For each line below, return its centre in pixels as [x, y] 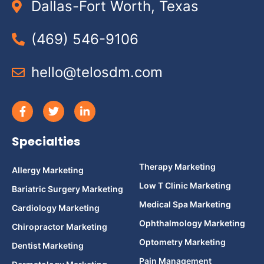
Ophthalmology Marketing [192, 223]
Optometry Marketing [182, 242]
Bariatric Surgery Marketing [67, 189]
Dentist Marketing [48, 246]
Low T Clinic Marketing [185, 186]
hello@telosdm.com [97, 72]
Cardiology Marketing [56, 208]
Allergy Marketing [48, 170]
